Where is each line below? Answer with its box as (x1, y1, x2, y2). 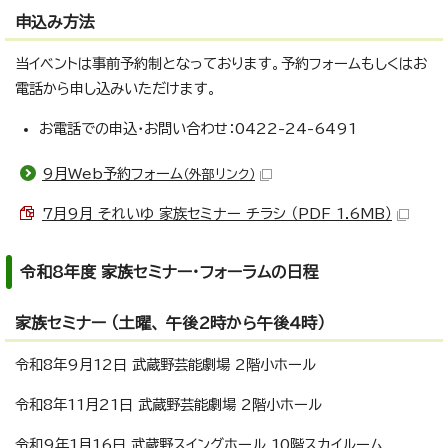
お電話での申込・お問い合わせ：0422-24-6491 (39, 121, 357, 137)
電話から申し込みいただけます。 (15, 81, 217, 97)
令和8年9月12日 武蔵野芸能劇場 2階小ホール (15, 357, 316, 373)
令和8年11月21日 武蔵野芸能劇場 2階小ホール (15, 397, 322, 413)
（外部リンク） (183, 168, 255, 182)
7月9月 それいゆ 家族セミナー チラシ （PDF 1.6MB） (42, 206, 392, 222)
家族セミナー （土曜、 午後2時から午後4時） (15, 315, 325, 332)
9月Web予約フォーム (42, 166, 183, 182)
